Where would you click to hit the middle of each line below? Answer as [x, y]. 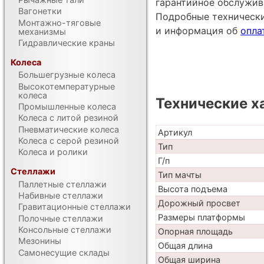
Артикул [175, 132]
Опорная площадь [195, 231]
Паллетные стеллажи [63, 184]
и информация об [198, 31]
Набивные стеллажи [61, 196]
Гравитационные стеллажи [75, 207]
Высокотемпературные [67, 86]
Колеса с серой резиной [69, 140]
